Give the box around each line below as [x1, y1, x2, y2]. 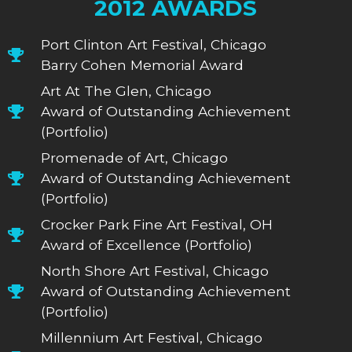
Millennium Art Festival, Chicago [41, 328, 263, 346]
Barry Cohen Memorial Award [41, 56, 244, 73]
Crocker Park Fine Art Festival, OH [41, 215, 273, 233]
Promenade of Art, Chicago [41, 148, 229, 166]
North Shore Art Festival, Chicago [41, 262, 269, 279]
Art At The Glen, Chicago [41, 82, 212, 99]
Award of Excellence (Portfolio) [41, 236, 253, 253]
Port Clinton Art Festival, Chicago [41, 35, 267, 53]
